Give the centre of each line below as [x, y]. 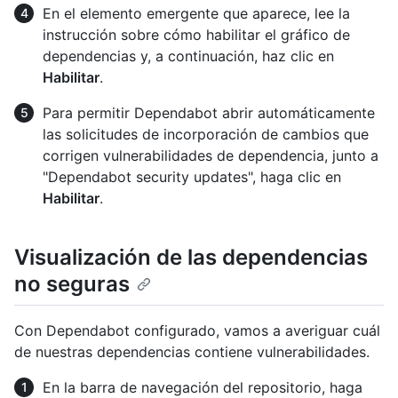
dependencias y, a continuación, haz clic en [188, 56]
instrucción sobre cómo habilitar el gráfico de [196, 35]
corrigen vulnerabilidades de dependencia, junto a [211, 156]
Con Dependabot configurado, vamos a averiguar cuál [197, 330]
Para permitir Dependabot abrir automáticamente [209, 113]
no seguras [72, 284]
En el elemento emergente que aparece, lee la [196, 14]
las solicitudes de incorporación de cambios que [206, 135]
